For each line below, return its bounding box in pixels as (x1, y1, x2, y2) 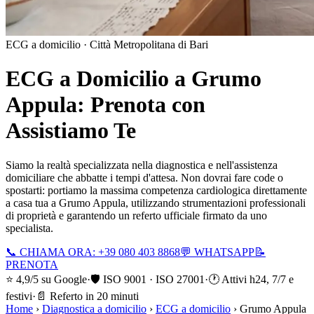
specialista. (6, 221, 53, 234)
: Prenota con (77, 92, 205, 118)
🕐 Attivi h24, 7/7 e (208, 273, 294, 285)
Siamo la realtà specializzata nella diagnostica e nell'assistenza (6, 158, 278, 171)
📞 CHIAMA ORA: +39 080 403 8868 (6, 245, 180, 258)
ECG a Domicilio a (6, 66, 191, 92)
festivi (6, 289, 32, 302)
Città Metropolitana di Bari (90, 39, 208, 50)
